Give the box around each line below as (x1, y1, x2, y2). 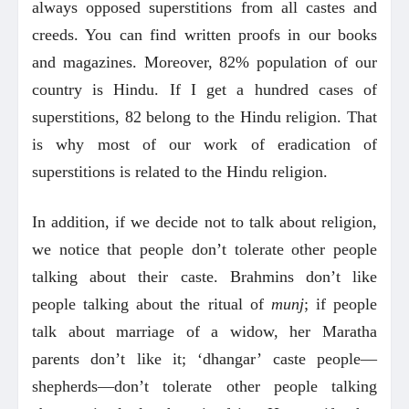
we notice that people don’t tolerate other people (32, 239, 377, 258)
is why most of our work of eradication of (32, 134, 377, 153)
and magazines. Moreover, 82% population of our (32, 52, 377, 71)
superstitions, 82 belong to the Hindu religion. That (32, 107, 377, 126)
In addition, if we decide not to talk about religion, (32, 212, 377, 231)
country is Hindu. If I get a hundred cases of (32, 79, 377, 99)
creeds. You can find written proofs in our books (32, 25, 377, 44)
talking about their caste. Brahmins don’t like (32, 267, 377, 286)
